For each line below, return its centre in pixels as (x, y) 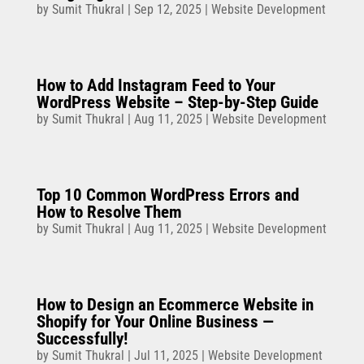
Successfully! (82, 338)
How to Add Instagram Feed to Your (156, 85)
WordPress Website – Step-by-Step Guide (177, 102)
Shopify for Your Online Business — (155, 321)
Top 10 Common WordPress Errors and (167, 195)
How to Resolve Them (109, 212)
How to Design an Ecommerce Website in (175, 304)
